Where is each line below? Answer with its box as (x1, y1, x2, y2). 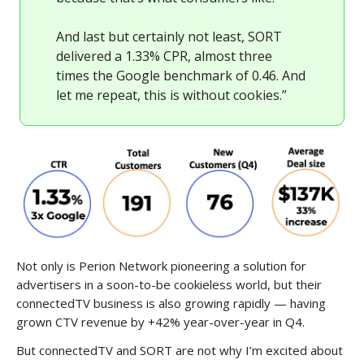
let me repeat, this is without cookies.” (56, 86, 287, 105)
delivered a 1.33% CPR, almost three (56, 47, 272, 66)
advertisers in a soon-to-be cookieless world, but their (16, 275, 322, 292)
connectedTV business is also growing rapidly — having (16, 294, 326, 311)
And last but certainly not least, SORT (56, 28, 282, 46)
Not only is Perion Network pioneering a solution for (16, 257, 306, 274)
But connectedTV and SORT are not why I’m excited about (16, 341, 343, 358)
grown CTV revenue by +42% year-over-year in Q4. (16, 313, 305, 330)
